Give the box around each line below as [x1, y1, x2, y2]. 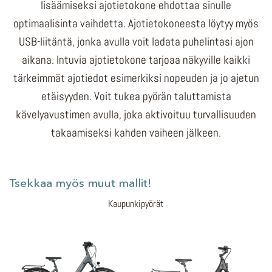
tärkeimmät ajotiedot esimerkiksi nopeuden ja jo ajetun [13, 70, 259, 86]
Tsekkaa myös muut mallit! [9, 175, 152, 190]
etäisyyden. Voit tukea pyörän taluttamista [41, 88, 231, 104]
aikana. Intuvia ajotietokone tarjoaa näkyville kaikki [22, 52, 250, 67]
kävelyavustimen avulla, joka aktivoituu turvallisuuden [16, 106, 256, 122]
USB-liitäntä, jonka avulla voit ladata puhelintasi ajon [18, 33, 254, 49]
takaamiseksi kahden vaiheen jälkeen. [51, 124, 221, 140]
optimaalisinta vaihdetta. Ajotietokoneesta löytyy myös [13, 15, 259, 31]
